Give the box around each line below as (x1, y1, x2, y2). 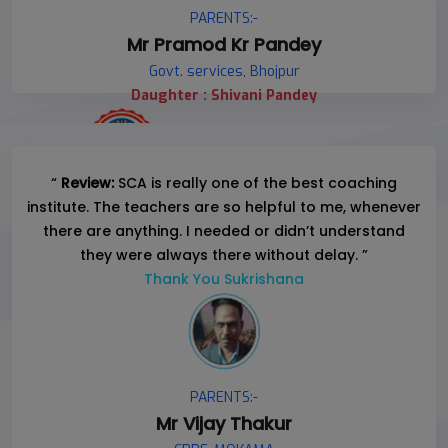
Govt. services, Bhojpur (148, 62, 300, 82)
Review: (61, 173, 114, 194)
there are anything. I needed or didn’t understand (43, 221, 405, 242)
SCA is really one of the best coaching (114, 173, 397, 194)
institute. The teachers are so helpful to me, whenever (27, 197, 421, 218)
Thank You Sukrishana (144, 269, 304, 290)
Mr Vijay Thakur (156, 411, 292, 437)
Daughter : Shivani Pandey (131, 86, 317, 106)
